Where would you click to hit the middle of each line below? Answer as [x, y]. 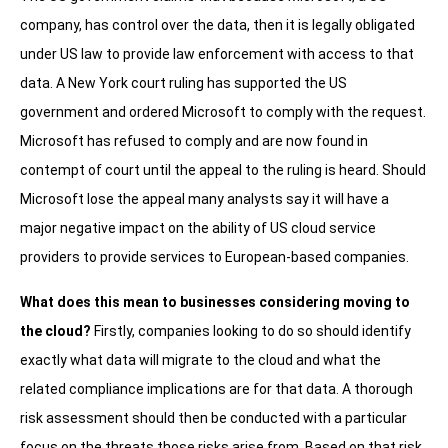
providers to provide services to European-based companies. [214, 257]
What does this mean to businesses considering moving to [215, 302]
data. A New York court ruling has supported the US [183, 83]
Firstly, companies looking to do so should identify [251, 331]
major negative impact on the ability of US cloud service [198, 228]
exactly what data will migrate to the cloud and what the [200, 360]
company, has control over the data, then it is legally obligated [217, 25]
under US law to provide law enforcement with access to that [217, 54]
